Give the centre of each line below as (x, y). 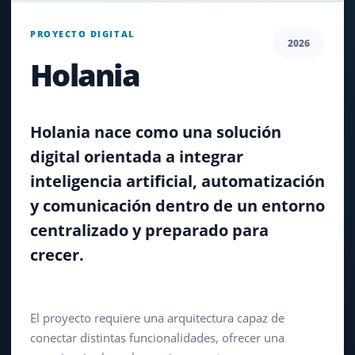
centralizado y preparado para (149, 230)
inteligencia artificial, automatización (177, 181)
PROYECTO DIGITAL (82, 34)
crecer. (57, 254)
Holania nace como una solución (155, 132)
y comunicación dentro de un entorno (177, 205)
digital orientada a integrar (136, 156)
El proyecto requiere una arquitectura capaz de (157, 317)
